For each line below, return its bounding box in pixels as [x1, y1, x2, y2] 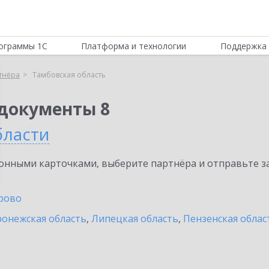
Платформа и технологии [81, 40, 187, 52]
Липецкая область [91, 212, 178, 225]
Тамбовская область [32, 70, 106, 80]
